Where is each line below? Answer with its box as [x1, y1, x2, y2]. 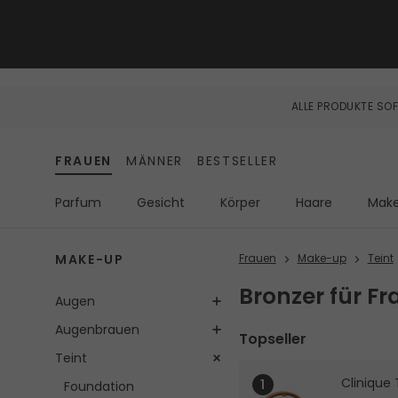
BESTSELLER [197, 152, 278, 171]
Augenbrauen [55, 321, 139, 339]
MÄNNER [126, 152, 184, 171]
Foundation [64, 378, 134, 396]
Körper [220, 194, 260, 212]
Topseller [238, 329, 306, 350]
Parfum [55, 194, 101, 212]
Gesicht [137, 194, 185, 212]
